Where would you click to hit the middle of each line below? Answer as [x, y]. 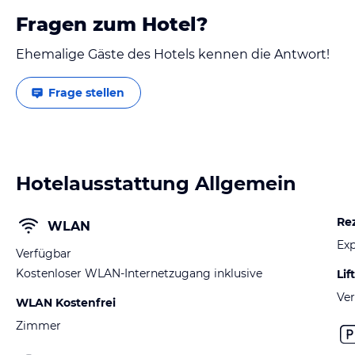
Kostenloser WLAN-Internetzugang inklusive [139, 273]
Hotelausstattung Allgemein [156, 183]
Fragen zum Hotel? [112, 24]
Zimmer [38, 326]
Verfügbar [44, 254]
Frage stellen [86, 93]
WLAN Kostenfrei [66, 303]
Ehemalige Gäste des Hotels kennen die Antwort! [173, 54]
